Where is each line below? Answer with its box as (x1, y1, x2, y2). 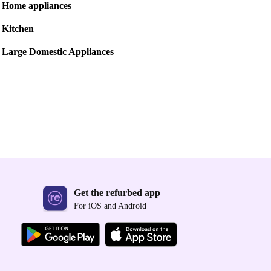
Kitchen (1, 24, 34, 34)
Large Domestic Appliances (1, 47, 114, 57)
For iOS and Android (74, 201, 146, 211)
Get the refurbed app (74, 188, 160, 198)
